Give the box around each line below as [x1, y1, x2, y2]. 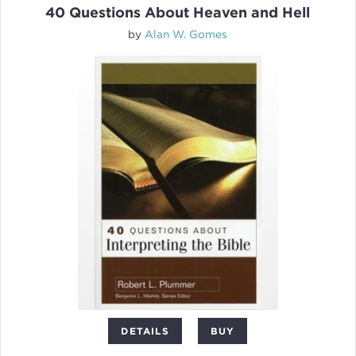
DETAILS [121, 325, 169, 338]
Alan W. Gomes [145, 28, 228, 41]
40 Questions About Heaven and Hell [45, 4, 311, 21]
